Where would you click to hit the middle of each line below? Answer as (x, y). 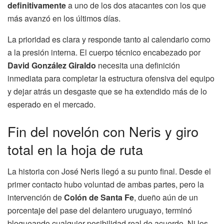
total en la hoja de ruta (75, 149)
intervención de (36, 197)
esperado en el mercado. (51, 104)
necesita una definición (138, 65)
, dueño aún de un (166, 197)
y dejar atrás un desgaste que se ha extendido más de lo (107, 91)
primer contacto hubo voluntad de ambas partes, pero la (106, 184)
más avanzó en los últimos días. (64, 18)
